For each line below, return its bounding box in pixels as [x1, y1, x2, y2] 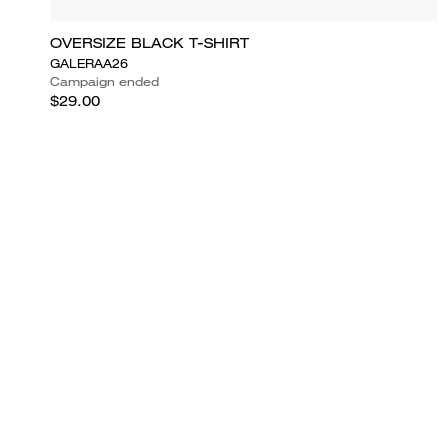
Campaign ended [50, 72, 159, 90]
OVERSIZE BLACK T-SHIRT [50, 33, 249, 52]
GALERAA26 [50, 54, 128, 72]
